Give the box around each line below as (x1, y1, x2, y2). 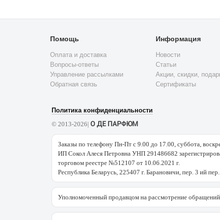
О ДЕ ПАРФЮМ (90, 120, 138, 128)
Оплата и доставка (50, 51, 107, 59)
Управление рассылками (50, 71, 123, 79)
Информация (156, 35, 201, 43)
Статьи (156, 61, 176, 69)
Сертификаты (156, 81, 196, 88)
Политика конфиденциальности (52, 107, 153, 114)
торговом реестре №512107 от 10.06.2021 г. (58, 159, 180, 167)
